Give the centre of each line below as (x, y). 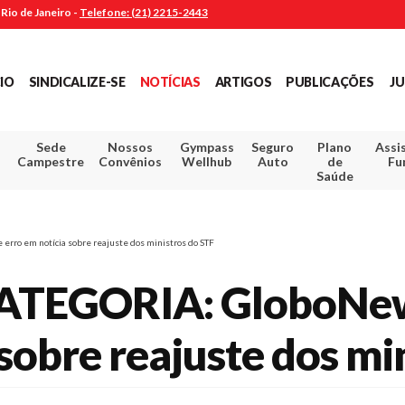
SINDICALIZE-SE (77, 81)
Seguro (273, 146)
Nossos (131, 146)
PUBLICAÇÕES (330, 81)
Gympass (207, 146)
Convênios (131, 161)
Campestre (51, 161)
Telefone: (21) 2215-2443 (144, 12)
